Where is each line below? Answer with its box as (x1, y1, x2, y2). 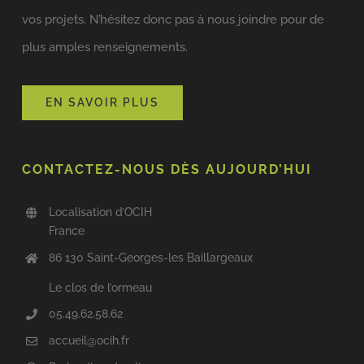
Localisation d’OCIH (49, 205, 153, 219)
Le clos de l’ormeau (49, 280, 153, 294)
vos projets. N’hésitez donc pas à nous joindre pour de (21, 11, 324, 27)
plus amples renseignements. (21, 39, 188, 54)
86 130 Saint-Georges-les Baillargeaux (49, 250, 253, 264)
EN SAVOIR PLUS (45, 95, 159, 109)
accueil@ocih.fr (49, 334, 130, 348)
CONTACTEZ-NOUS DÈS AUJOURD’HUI (21, 161, 312, 177)
